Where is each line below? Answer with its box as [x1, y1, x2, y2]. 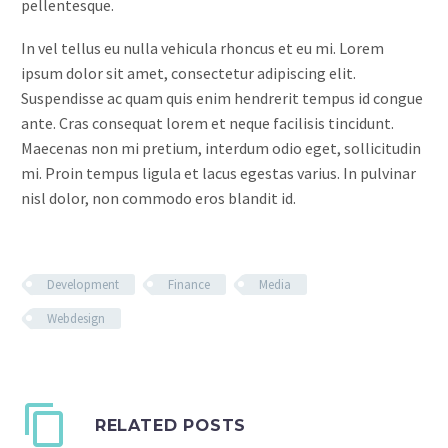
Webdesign [47, 309, 105, 327]
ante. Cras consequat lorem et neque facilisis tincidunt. [21, 112, 394, 133]
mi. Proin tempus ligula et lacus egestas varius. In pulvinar [21, 162, 416, 183]
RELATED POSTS [94, 414, 247, 435]
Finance [168, 275, 210, 293]
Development [47, 275, 119, 293]
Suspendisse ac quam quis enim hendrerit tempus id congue [21, 87, 423, 108]
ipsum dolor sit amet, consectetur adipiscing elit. [21, 62, 356, 83]
